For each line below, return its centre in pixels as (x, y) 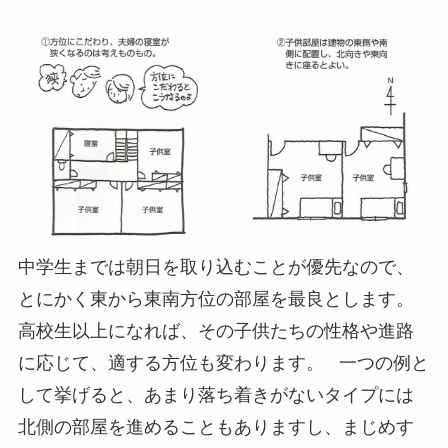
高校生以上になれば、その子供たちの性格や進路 (215, 331)
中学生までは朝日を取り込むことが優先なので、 (215, 267)
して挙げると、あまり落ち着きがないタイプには (215, 395)
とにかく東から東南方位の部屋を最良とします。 (220, 299)
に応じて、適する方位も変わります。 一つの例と (223, 363)
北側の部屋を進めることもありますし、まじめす (215, 427)
